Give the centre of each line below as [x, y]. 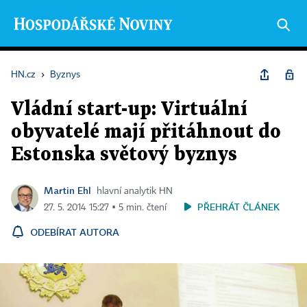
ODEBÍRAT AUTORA [75, 232]
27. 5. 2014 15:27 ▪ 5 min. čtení [105, 208]
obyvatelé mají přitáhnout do [146, 132]
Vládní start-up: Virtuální [129, 110]
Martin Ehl [67, 190]
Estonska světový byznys [124, 155]
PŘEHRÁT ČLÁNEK [238, 207]
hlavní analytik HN [135, 191]
